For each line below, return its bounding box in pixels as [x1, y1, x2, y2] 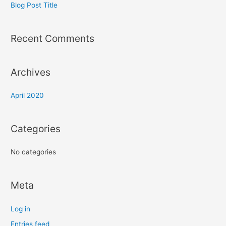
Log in [11, 204, 31, 213]
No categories [11, 148, 56, 156]
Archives [11, 66, 51, 78]
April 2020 [11, 91, 44, 99]
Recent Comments [11, 32, 95, 45]
